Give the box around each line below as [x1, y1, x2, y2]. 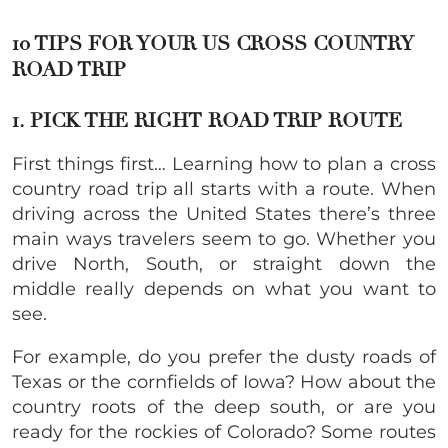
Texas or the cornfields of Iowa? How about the [12, 371, 436, 394]
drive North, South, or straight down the [12, 253, 436, 276]
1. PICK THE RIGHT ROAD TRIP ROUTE [12, 108, 408, 134]
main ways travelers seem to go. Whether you [12, 228, 436, 251]
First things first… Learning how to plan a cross [12, 153, 436, 176]
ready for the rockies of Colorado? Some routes [12, 421, 436, 444]
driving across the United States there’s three [12, 203, 436, 226]
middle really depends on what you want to [12, 278, 436, 301]
